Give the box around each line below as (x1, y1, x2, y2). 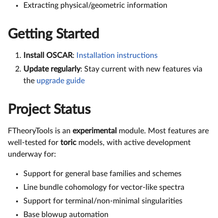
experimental (73, 127, 117, 135)
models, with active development (76, 138, 191, 146)
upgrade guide (36, 76, 85, 85)
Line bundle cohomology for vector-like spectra (23, 183, 184, 191)
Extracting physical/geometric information (23, 1, 167, 9)
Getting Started (8, 27, 99, 41)
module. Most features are (117, 127, 209, 135)
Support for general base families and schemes (23, 169, 182, 178)
